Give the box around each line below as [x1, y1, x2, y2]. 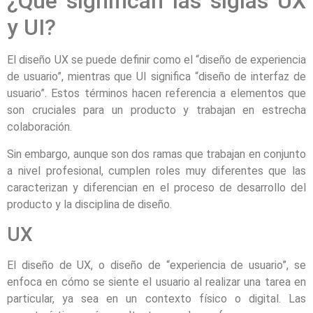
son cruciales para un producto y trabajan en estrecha [7, 103, 306, 117]
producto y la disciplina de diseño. [7, 197, 172, 211]
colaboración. [7, 120, 72, 134]
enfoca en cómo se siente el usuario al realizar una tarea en [7, 275, 306, 289]
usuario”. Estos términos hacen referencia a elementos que [7, 87, 306, 101]
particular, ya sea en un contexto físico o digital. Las [7, 292, 306, 306]
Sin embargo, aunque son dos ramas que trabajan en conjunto [7, 147, 306, 161]
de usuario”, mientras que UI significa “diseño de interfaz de [7, 70, 306, 84]
